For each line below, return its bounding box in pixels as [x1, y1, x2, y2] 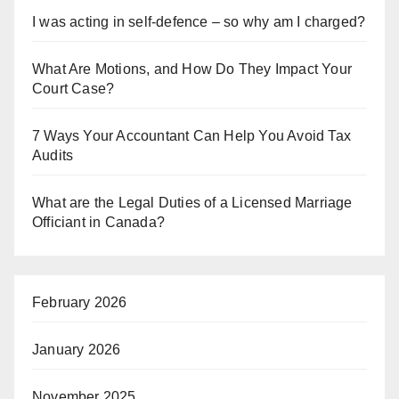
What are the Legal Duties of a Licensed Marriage [32, 194, 353, 210]
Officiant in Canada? [32, 214, 165, 230]
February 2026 [32, 294, 127, 310]
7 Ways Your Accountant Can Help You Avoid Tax [32, 127, 352, 143]
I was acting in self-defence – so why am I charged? [32, 13, 366, 29]
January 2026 [32, 341, 121, 357]
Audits [32, 147, 74, 163]
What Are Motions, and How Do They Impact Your [32, 61, 353, 77]
